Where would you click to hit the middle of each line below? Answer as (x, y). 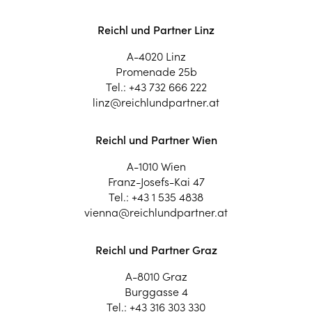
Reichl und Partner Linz (156, 30)
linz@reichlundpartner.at (156, 102)
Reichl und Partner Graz (156, 250)
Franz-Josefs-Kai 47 (156, 181)
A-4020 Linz (156, 56)
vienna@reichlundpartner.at (156, 212)
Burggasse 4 (156, 291)
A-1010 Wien (156, 166)
